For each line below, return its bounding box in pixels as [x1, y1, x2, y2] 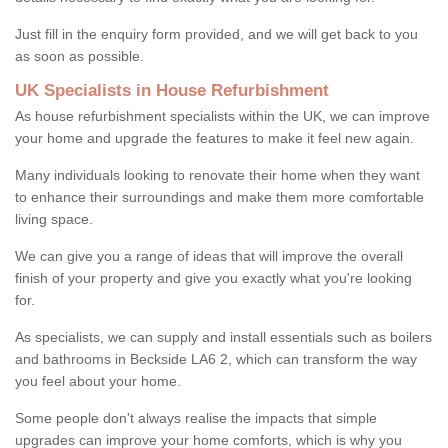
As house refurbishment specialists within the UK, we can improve [15, 107, 430, 124]
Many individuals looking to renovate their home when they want [15, 166, 420, 183]
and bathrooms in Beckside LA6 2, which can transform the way [15, 350, 417, 367]
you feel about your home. [15, 372, 181, 389]
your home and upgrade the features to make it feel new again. [15, 129, 414, 146]
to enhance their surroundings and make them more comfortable [15, 188, 424, 205]
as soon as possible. [15, 47, 148, 64]
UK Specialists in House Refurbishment [15, 80, 329, 100]
